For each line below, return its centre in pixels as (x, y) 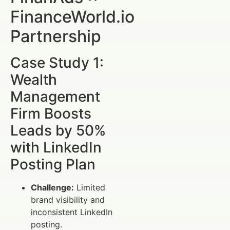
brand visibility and (68, 200)
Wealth (34, 80)
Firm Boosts (51, 114)
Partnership (56, 36)
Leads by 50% (58, 131)
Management (55, 97)
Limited (90, 188)
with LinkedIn (56, 148)
